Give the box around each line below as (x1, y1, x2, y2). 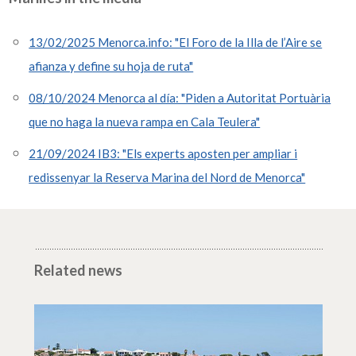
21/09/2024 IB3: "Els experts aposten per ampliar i (29, 146, 298, 161)
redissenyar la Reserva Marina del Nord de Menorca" (29, 170, 306, 185)
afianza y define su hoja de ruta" (29, 59, 194, 74)
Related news (33, 261, 122, 279)
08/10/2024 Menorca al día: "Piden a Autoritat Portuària (29, 91, 331, 106)
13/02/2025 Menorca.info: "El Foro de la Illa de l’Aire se (29, 35, 323, 50)
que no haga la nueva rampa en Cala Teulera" (29, 114, 261, 130)
